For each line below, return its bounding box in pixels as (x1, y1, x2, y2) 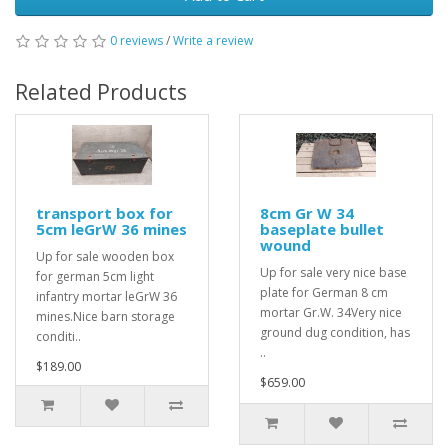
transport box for (36, 203, 173, 223)
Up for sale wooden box (36, 248, 174, 265)
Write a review (173, 32, 253, 49)
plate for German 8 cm (260, 284, 388, 301)
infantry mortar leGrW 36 (36, 288, 177, 305)
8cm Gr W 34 (260, 203, 354, 223)
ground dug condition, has (260, 324, 410, 341)
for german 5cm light (36, 268, 154, 285)
